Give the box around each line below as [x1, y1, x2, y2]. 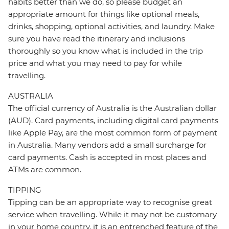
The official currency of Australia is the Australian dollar [8, 103, 217, 113]
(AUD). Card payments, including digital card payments [8, 116, 218, 126]
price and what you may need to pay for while [8, 58, 182, 68]
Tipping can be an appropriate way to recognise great [8, 197, 212, 208]
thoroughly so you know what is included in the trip [8, 46, 203, 56]
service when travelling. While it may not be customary [8, 210, 217, 220]
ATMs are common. [8, 165, 81, 175]
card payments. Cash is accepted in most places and [8, 152, 207, 163]
